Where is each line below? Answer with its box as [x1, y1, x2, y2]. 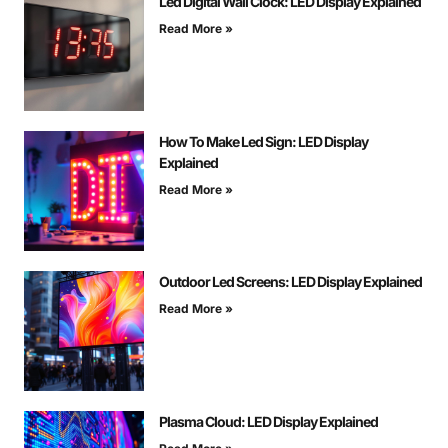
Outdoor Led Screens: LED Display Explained [159, 273, 422, 291]
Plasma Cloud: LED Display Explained [159, 413, 378, 431]
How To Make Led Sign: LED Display [159, 133, 368, 151]
